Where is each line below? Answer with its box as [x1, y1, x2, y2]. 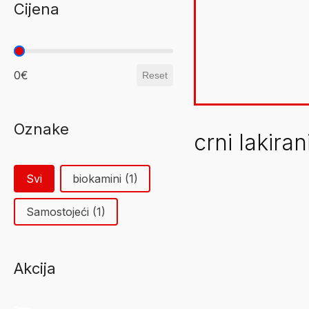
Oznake [14, 120, 69, 138]
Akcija [14, 259, 56, 277]
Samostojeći [26, 205, 92, 219]
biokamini [72, 172, 125, 186]
